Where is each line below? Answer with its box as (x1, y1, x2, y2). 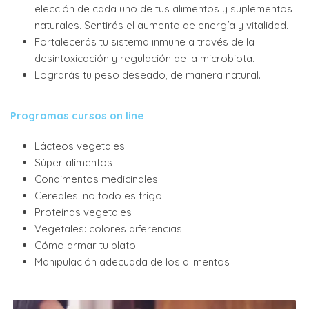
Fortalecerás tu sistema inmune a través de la (34, 35, 255, 48)
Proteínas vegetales (34, 206, 132, 219)
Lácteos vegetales (34, 139, 126, 152)
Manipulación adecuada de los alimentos (34, 255, 230, 268)
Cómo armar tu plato (34, 239, 137, 252)
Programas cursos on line (10, 109, 143, 122)
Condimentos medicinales (34, 172, 159, 186)
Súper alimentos (34, 156, 113, 169)
